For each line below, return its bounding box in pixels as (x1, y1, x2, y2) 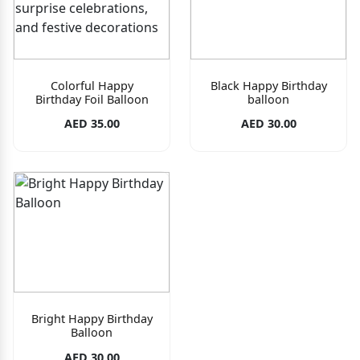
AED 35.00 (63, 116, 120, 132)
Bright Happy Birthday (31, 311, 153, 327)
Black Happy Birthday (210, 78, 327, 94)
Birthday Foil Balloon (35, 92, 149, 108)
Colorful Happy (50, 78, 133, 94)
